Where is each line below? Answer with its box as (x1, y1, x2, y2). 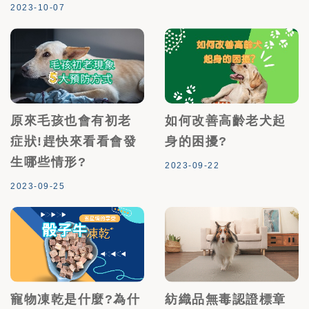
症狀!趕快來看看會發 (10, 134, 137, 149)
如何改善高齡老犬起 (165, 114, 286, 128)
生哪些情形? (10, 155, 86, 170)
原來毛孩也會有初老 (10, 114, 132, 128)
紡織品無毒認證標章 (165, 292, 286, 306)
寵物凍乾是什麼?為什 (10, 292, 140, 306)
